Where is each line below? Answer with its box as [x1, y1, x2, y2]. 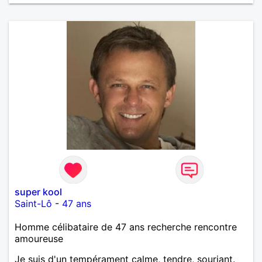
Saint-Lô [15, 197, 52, 209]
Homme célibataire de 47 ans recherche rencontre [15, 220, 237, 233]
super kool [15, 185, 62, 198]
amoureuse [15, 232, 63, 244]
